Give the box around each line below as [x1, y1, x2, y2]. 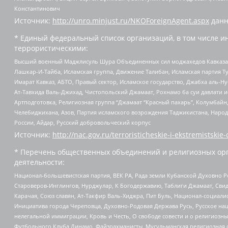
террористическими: [14, 43, 88, 53]
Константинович [14, 5, 60, 13]
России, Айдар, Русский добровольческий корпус [14, 118, 151, 126]
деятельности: [14, 157, 65, 167]
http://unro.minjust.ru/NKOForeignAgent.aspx [52, 16, 209, 26]
